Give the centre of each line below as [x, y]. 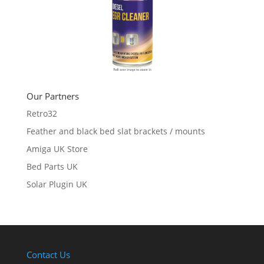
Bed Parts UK [52, 166]
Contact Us [48, 254]
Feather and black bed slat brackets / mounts [115, 131]
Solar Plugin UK [57, 184]
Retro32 [42, 113]
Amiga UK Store [57, 148]
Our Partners [52, 96]
